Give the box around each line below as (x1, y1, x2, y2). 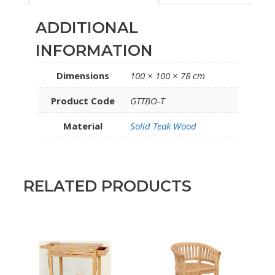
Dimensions (56, 69, 109, 82)
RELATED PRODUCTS (23, 177, 192, 196)
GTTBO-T (130, 94, 165, 107)
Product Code (51, 94, 115, 107)
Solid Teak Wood (130, 119, 196, 132)
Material (63, 119, 103, 132)
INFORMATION (36, 41, 153, 60)
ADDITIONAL (36, 18, 138, 37)
